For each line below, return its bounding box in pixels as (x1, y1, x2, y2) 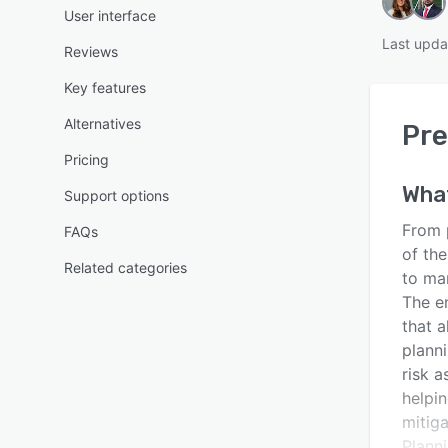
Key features (64, 79, 146, 96)
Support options (64, 187, 169, 204)
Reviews (64, 43, 118, 60)
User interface (64, 7, 156, 24)
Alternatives (64, 115, 141, 132)
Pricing (64, 151, 109, 168)
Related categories (64, 259, 187, 276)
